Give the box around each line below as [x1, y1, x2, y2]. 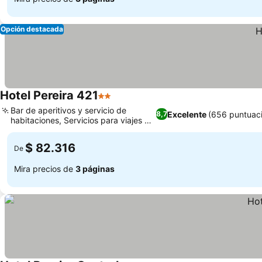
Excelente [167, 109, 207, 119]
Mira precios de [14, 163, 75, 174]
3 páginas [75, 163, 115, 174]
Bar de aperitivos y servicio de [11, 105, 126, 115]
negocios [11, 125, 45, 135]
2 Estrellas [98, 96, 144, 108]
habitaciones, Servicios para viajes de [11, 115, 154, 125]
